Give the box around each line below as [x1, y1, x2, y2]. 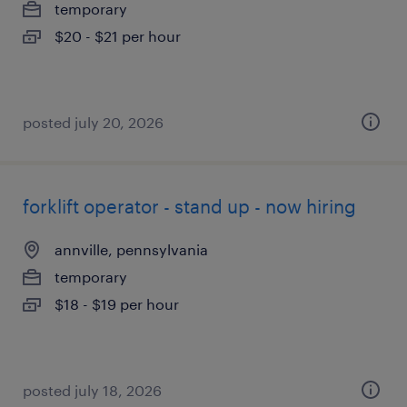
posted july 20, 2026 [23, 114, 164, 131]
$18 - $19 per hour [55, 295, 179, 313]
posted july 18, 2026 [23, 382, 162, 399]
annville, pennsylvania [55, 241, 208, 258]
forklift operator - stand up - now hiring [23, 195, 356, 217]
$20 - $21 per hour [55, 27, 181, 45]
